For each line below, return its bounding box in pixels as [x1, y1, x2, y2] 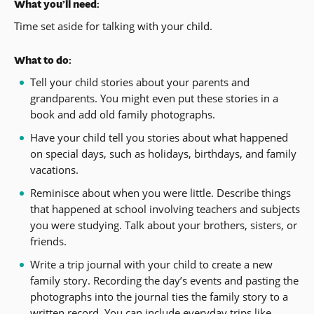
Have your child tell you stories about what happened [29, 130, 288, 144]
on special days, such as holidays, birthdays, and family [29, 146, 296, 161]
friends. [29, 233, 67, 248]
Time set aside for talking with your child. [14, 19, 212, 34]
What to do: [14, 52, 71, 67]
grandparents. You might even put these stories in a [29, 90, 278, 105]
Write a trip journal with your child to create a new [29, 257, 273, 271]
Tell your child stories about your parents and [29, 74, 250, 89]
